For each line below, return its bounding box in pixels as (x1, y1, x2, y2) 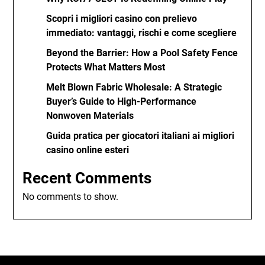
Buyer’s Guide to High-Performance (46, 96, 197, 107)
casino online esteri (46, 144, 130, 156)
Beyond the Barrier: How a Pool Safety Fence (46, 47, 238, 59)
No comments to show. (22, 191, 119, 202)
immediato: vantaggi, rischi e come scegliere (46, 27, 237, 38)
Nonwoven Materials (46, 110, 134, 121)
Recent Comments (22, 169, 152, 187)
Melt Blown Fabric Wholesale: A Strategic (46, 82, 222, 93)
